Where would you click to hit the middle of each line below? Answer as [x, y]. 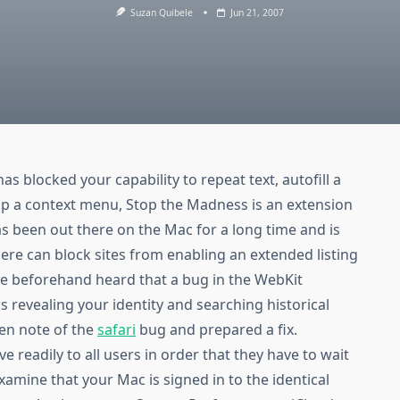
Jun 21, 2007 [258, 12]
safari [117, 330]
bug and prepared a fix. [217, 330]
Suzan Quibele [162, 12]
